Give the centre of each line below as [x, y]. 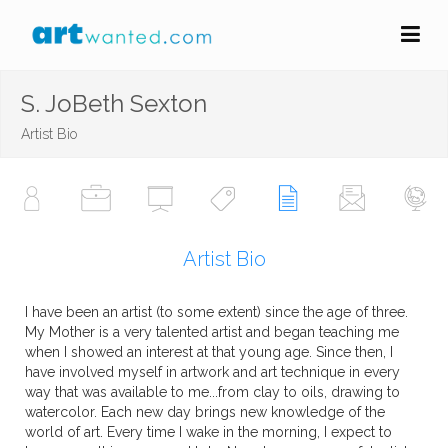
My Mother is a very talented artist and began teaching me [212, 332]
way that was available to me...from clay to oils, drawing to [212, 392]
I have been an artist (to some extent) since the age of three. [216, 312]
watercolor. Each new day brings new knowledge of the [205, 412]
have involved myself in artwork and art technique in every [212, 372]
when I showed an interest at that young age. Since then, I [209, 352]
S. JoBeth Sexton [114, 103]
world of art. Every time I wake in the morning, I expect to [208, 432]
